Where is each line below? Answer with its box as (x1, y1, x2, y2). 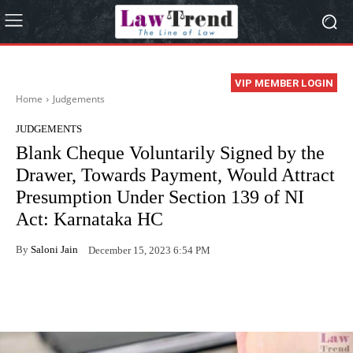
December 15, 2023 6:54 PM (88, 243, 210, 256)
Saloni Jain (31, 243, 78, 255)
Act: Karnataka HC (16, 209, 163, 230)
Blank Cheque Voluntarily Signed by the (16, 143, 325, 164)
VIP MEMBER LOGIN (235, 77, 333, 90)
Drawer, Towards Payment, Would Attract (16, 165, 335, 186)
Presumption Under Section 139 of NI (16, 187, 304, 208)
